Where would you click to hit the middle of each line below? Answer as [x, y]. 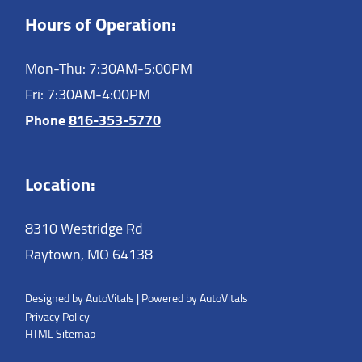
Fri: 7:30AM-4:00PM [87, 94]
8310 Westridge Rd [84, 229]
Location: [60, 185]
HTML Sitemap [60, 333]
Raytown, [54, 255]
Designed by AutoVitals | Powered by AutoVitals [136, 298]
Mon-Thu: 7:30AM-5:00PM [108, 68]
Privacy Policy [57, 316]
